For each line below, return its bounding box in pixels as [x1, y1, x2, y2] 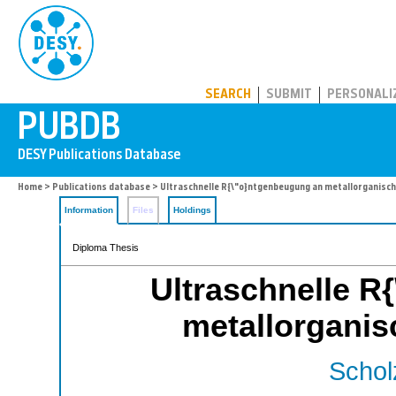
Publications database [52, 183, 150, 193]
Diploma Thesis [72, 242, 139, 253]
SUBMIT [266, 88, 312, 102]
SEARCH [205, 88, 251, 102]
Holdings [173, 205, 211, 215]
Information [65, 205, 113, 215]
